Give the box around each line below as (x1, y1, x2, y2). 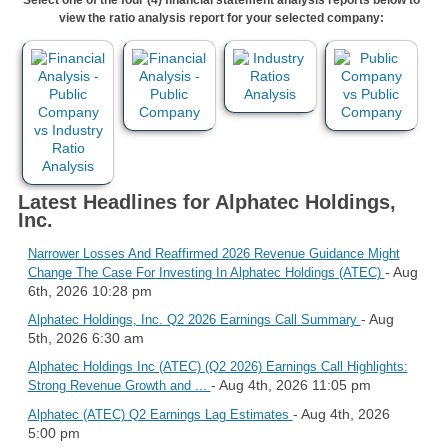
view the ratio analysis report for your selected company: (58, 10, 384, 25)
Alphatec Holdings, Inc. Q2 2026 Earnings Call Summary (27, 311, 361, 327)
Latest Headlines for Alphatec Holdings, (17, 190, 396, 213)
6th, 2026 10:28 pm (27, 282, 152, 299)
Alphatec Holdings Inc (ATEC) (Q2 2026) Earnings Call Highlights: (27, 358, 408, 374)
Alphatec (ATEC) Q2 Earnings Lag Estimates (27, 406, 293, 422)
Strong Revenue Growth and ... (27, 377, 211, 393)
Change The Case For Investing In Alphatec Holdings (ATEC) (27, 264, 385, 280)
